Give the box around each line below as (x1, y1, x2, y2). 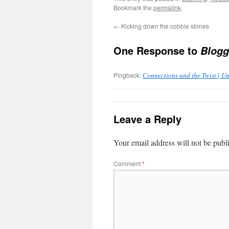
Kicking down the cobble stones (120, 21, 209, 31)
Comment (113, 159, 142, 168)
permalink (153, 3, 181, 12)
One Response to (113, 43, 200, 58)
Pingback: (113, 71, 143, 80)
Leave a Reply (113, 111, 181, 127)
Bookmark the (113, 3, 153, 12)
